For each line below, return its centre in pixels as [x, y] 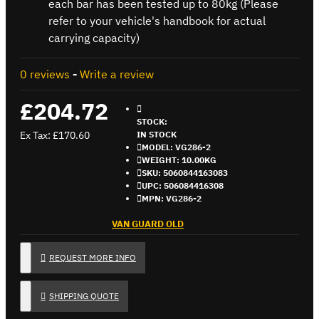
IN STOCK [157, 134]
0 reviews [45, 74]
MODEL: [157, 147]
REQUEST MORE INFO [93, 257]
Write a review [117, 74]
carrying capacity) [94, 37]
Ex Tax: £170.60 [55, 135]
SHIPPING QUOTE [84, 296]
